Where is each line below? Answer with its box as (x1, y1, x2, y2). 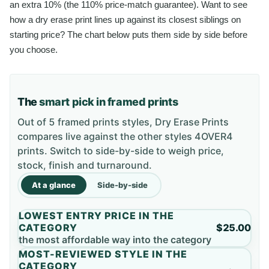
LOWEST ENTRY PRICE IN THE (18, 210, 174, 222)
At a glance (31, 180, 76, 190)
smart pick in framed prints (39, 95, 178, 108)
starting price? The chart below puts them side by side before (10, 29, 247, 40)
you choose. (10, 44, 58, 55)
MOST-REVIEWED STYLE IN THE (18, 248, 187, 261)
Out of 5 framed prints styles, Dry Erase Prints (17, 115, 229, 128)
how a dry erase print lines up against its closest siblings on (10, 14, 241, 25)
